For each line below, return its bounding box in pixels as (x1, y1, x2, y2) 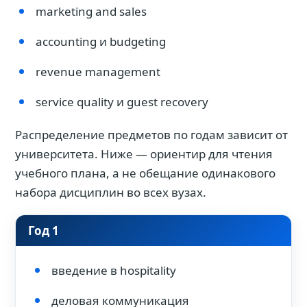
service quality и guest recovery (36, 94, 208, 110)
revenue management (36, 64, 160, 79)
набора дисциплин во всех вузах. (15, 184, 206, 200)
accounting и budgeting (36, 34, 166, 49)
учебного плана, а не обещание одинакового (15, 165, 275, 181)
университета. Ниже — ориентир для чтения (15, 146, 273, 162)
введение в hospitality (51, 262, 176, 278)
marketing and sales (36, 3, 147, 19)
